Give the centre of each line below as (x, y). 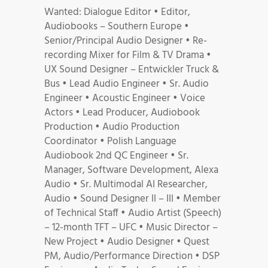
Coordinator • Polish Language (110, 141)
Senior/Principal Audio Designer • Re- (126, 41)
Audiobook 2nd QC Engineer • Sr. (116, 156)
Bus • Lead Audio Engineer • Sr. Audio (127, 84)
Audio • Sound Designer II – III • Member (133, 199)
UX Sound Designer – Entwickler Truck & (132, 69)
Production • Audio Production (112, 127)
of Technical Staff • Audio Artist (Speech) (133, 213)
